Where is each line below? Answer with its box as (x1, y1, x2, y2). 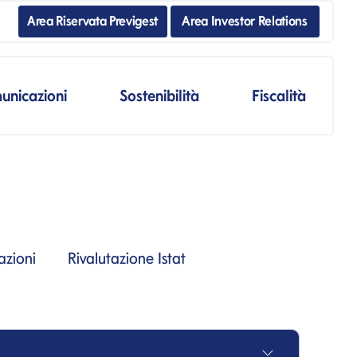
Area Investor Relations (182, 13, 308, 29)
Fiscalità (252, 86, 307, 105)
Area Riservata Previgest (27, 13, 158, 29)
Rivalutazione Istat (68, 249, 186, 268)
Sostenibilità (120, 86, 200, 105)
